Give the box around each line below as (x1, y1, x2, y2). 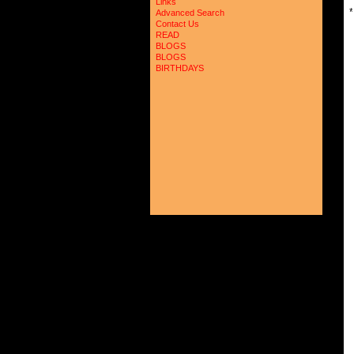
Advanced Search (156, 8, 224, 17)
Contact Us (156, 19, 199, 28)
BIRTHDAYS (156, 63, 204, 73)
